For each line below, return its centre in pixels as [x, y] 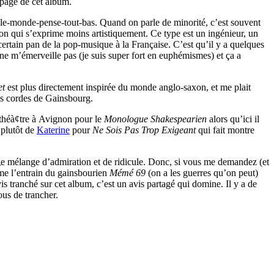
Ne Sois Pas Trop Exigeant [143, 130]
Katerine [53, 130]
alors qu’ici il [233, 119]
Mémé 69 [128, 173]
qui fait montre [225, 130]
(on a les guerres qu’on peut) [202, 173]
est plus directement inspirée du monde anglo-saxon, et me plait [128, 87]
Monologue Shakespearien [155, 119]
